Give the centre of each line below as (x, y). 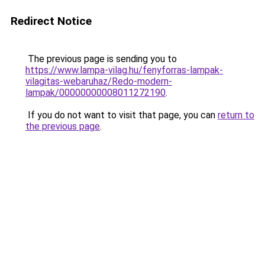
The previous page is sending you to (101, 59)
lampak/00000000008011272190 (96, 93)
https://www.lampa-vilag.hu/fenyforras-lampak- (124, 70)
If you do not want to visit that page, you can (122, 115)
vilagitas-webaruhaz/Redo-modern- (99, 81)
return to (236, 115)
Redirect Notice (51, 21)
